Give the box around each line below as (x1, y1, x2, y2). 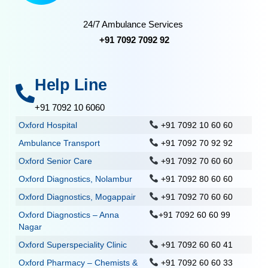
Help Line (35, 75, 107, 94)
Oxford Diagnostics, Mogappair (19, 191, 136, 202)
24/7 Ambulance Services (83, 19, 185, 29)
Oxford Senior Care (19, 156, 93, 166)
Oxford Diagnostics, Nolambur (19, 173, 133, 184)
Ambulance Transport (19, 138, 100, 148)
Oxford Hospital (19, 120, 78, 130)
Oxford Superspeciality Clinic (19, 239, 127, 249)
